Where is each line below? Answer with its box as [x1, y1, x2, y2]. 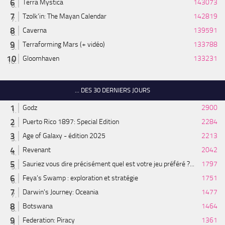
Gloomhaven [23, 54, 59, 63]
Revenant [23, 146, 51, 155]
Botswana [23, 202, 53, 211]
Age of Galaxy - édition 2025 [23, 132, 105, 141]
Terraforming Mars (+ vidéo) [23, 40, 105, 49]
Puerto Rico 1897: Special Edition [23, 118, 119, 127]
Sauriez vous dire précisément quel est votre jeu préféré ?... [23, 160, 194, 169]
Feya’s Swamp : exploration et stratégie [23, 174, 138, 183]
